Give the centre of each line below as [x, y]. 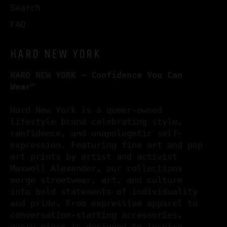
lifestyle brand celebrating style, [96, 121]
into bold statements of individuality [104, 191]
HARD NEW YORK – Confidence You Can [96, 75]
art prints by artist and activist [94, 156]
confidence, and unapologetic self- [96, 133]
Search [25, 7]
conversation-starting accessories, [96, 215]
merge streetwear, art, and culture [96, 180]
